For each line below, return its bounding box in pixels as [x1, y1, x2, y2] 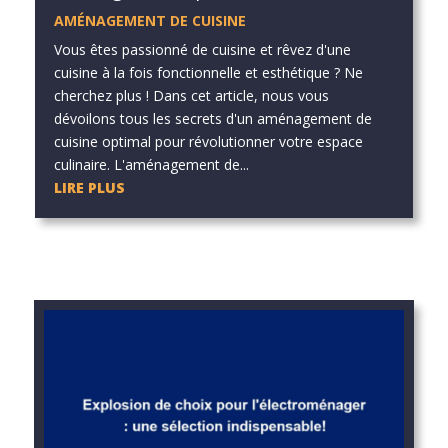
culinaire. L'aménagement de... [53, 155, 249, 175]
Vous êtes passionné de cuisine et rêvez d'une [53, 40, 351, 60]
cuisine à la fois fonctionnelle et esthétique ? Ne [53, 63, 363, 83]
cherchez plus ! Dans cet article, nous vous [53, 86, 329, 106]
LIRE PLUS [53, 178, 125, 198]
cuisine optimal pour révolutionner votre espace [53, 132, 363, 152]
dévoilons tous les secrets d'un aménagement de [53, 109, 372, 129]
